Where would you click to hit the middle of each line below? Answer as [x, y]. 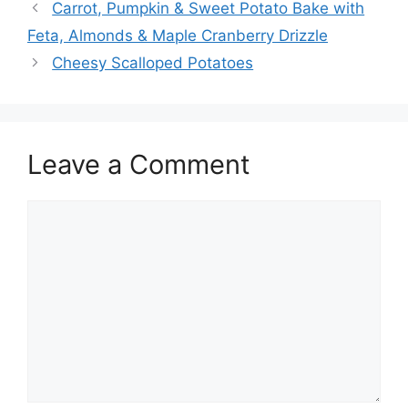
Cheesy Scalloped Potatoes [153, 63]
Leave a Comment [139, 165]
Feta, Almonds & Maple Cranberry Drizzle [178, 36]
